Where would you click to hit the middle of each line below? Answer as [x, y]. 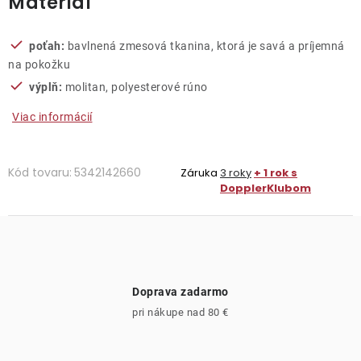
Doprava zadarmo [180, 292]
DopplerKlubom [266, 188]
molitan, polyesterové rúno [135, 87]
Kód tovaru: [40, 172]
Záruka [199, 173]
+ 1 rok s [276, 173]
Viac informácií [52, 117]
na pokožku [39, 64]
